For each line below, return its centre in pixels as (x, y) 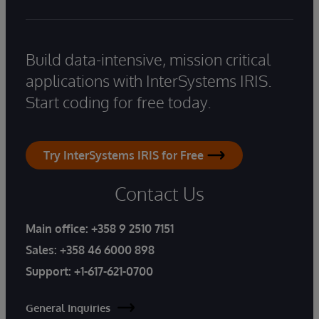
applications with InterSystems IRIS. (149, 80)
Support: (48, 271)
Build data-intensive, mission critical (148, 59)
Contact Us (159, 193)
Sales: (43, 250)
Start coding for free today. (119, 101)
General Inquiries (68, 308)
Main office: (58, 228)
